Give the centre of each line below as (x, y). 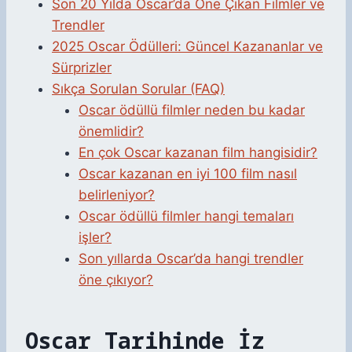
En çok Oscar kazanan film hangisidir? (198, 153)
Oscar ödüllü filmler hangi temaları (186, 216)
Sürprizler (82, 68)
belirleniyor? (117, 195)
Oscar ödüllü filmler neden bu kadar (192, 110)
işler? (95, 238)
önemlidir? (111, 132)
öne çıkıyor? (116, 280)
